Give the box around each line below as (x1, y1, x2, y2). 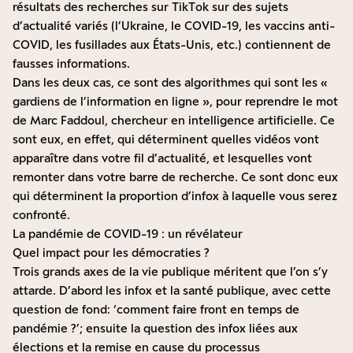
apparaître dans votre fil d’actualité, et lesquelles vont (13, 151, 312, 165)
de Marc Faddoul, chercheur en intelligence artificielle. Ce (13, 113, 335, 128)
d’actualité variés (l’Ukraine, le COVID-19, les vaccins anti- (13, 19, 335, 33)
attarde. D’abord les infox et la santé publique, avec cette (13, 284, 331, 298)
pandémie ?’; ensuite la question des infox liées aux (13, 321, 298, 336)
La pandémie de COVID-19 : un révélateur (13, 227, 243, 241)
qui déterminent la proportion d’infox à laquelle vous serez (13, 189, 337, 203)
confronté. (13, 208, 70, 222)
